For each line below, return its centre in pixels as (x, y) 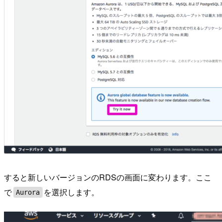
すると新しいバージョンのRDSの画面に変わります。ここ (108, 177)
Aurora (28, 193)
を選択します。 (72, 192)
